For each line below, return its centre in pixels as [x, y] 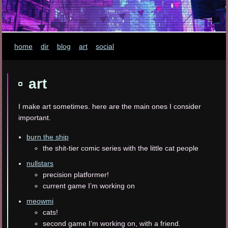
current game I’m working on [89, 186]
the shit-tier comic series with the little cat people [121, 148]
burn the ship [48, 137]
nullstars [40, 164]
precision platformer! [76, 175]
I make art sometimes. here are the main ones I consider [110, 107]
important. [35, 118]
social [105, 46]
